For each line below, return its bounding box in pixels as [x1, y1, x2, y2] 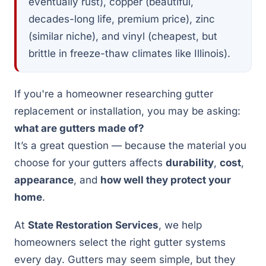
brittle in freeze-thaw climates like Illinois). [28, 47, 230, 59]
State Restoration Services [28, 219, 159, 231]
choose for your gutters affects [14, 157, 166, 169]
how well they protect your [100, 174, 231, 186]
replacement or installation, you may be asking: [14, 105, 240, 117]
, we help [159, 219, 202, 231]
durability [166, 157, 214, 169]
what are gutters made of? [14, 122, 144, 134]
